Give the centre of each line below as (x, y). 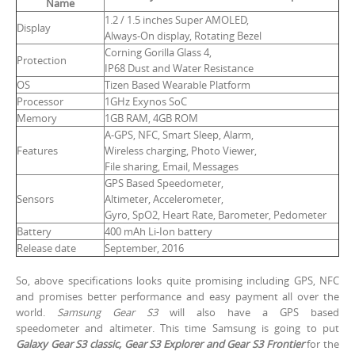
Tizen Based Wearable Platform (177, 85)
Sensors (35, 199)
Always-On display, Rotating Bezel (183, 36)
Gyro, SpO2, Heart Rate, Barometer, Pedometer (216, 215)
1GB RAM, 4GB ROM (151, 118)
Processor (40, 102)
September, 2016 (144, 248)
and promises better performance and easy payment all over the (177, 297)
